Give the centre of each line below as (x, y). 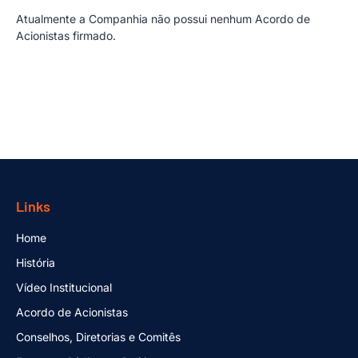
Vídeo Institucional (64, 288)
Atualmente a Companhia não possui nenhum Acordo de (163, 19)
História (36, 263)
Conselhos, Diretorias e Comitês (98, 337)
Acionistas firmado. (66, 36)
